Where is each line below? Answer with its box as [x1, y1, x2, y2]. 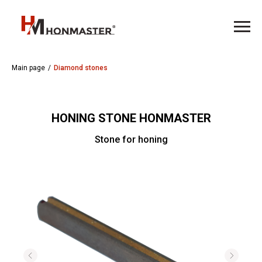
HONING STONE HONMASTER [51, 111, 211, 126]
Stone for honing [94, 134, 168, 146]
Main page [12, 64, 45, 73]
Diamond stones [54, 64, 108, 73]
